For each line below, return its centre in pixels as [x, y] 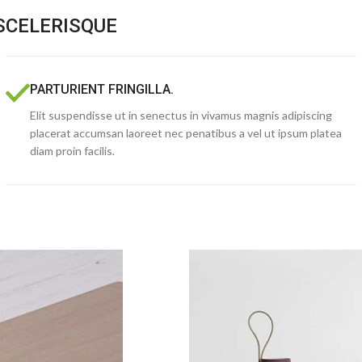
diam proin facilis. [72, 151]
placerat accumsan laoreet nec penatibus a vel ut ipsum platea [185, 133]
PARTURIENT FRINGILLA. [101, 89]
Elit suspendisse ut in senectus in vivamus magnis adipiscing [181, 115]
